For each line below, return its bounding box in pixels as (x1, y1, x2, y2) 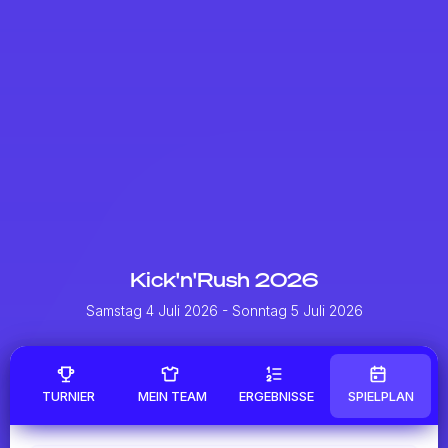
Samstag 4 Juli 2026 (85, 302, 218, 320)
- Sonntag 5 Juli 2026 (217, 302, 363, 320)
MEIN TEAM (138, 388, 208, 405)
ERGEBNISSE (239, 388, 315, 405)
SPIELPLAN (347, 388, 414, 405)
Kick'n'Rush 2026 (130, 266, 318, 294)
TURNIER (41, 388, 95, 405)
